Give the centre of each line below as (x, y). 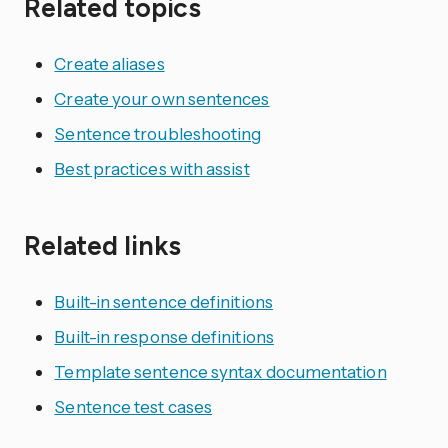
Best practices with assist (152, 168)
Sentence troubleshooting (158, 133)
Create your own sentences (162, 98)
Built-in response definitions (164, 337)
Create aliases (109, 63)
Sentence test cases (133, 407)
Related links (103, 246)
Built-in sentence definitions (163, 302)
